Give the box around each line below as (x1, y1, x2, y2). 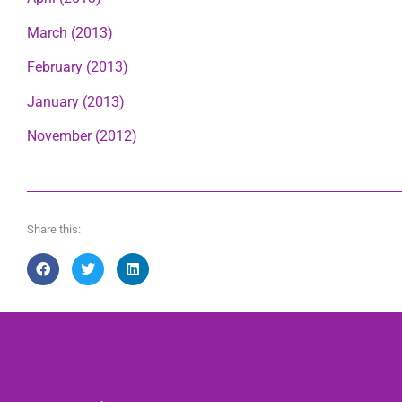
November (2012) (27, 127, 137, 144)
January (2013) (27, 92, 125, 110)
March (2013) (27, 23, 113, 41)
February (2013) (27, 58, 128, 76)
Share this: (27, 223, 81, 237)
